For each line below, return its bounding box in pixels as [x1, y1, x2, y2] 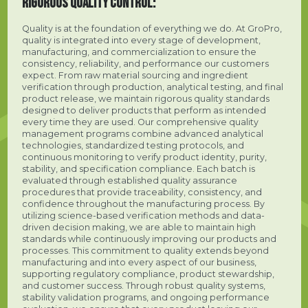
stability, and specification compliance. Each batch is [21, 164, 255, 175]
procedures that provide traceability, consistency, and [21, 187, 262, 198]
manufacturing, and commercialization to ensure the [21, 47, 256, 58]
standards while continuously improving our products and [21, 234, 276, 245]
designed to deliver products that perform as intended [21, 105, 266, 116]
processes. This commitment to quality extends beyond [21, 245, 269, 256]
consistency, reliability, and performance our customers [21, 58, 269, 69]
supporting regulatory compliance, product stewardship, [21, 269, 274, 280]
